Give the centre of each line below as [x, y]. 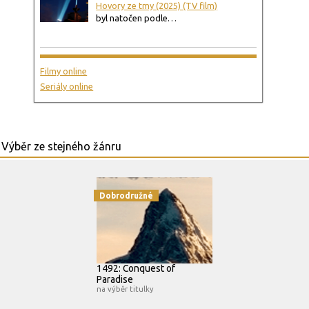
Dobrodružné [126, 196]
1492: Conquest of [136, 269]
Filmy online [64, 71]
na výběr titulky [125, 289]
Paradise [115, 280]
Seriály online [67, 87]
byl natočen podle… [137, 18]
